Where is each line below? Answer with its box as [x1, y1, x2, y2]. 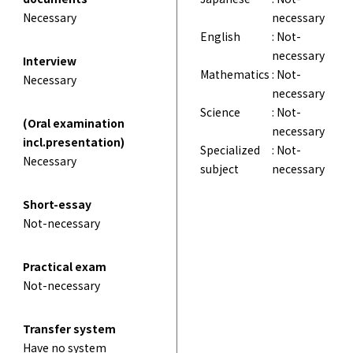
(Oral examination [22, 114, 124, 131]
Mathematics [200, 65, 269, 82]
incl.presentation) [22, 133, 124, 150]
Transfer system [22, 320, 116, 336]
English [200, 28, 240, 44]
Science [200, 103, 240, 120]
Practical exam [22, 258, 106, 274]
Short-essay [22, 195, 91, 212]
